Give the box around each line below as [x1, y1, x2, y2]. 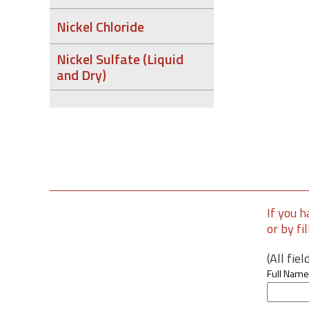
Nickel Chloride [57, 15, 144, 37]
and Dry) [57, 64, 106, 86]
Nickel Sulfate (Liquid [57, 48, 183, 70]
